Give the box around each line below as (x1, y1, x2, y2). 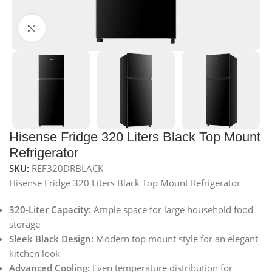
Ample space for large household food (91, 203, 253, 216)
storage (9, 218, 40, 231)
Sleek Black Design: (9, 233, 93, 245)
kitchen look (9, 247, 60, 260)
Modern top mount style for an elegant (93, 233, 258, 245)
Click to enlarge (45, 22, 110, 34)
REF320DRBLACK (32, 162, 103, 175)
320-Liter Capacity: (9, 203, 91, 216)
